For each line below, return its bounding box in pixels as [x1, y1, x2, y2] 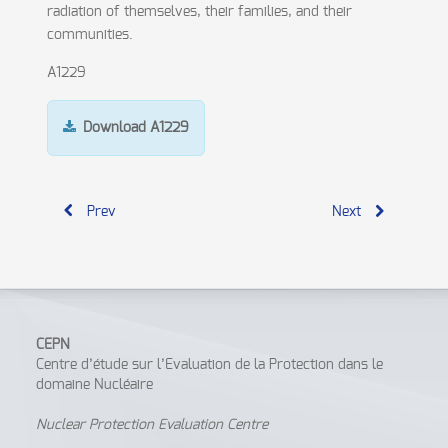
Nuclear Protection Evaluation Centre [36, 418, 269, 432]
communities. [46, 28, 133, 42]
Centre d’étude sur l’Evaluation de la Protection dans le [36, 358, 384, 372]
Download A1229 [82, 121, 189, 135]
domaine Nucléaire [36, 378, 154, 392]
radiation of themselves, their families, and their [46, 5, 352, 19]
